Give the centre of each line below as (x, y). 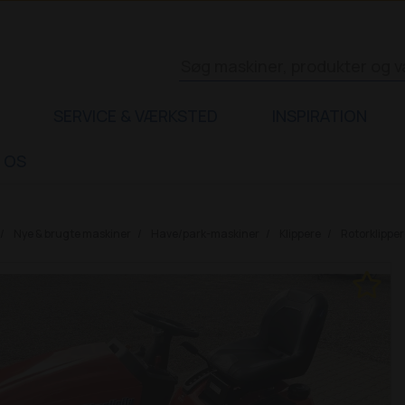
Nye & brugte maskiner (72, 234)
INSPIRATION (320, 116)
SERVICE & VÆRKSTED (136, 116)
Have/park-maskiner (205, 234)
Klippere (300, 234)
